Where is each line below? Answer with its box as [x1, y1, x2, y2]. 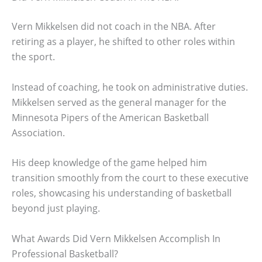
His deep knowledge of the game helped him [12, 156, 207, 170]
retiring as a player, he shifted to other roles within [12, 35, 235, 48]
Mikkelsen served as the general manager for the [12, 95, 226, 109]
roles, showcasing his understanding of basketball [12, 187, 232, 200]
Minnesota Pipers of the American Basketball [12, 111, 209, 124]
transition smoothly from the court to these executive [12, 171, 249, 185]
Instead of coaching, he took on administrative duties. [12, 80, 248, 94]
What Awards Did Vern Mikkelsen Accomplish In [12, 232, 220, 245]
